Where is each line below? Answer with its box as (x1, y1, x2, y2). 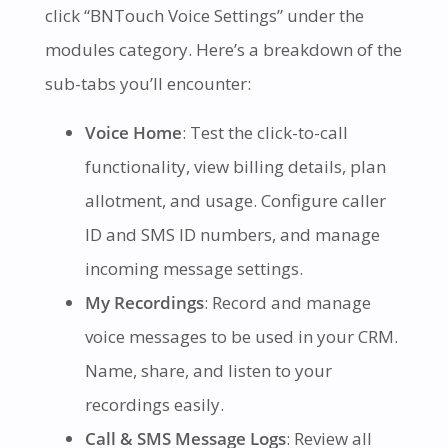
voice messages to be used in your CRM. (84, 325, 398, 349)
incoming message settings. (84, 257, 303, 281)
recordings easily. (84, 393, 224, 417)
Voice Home (84, 121, 182, 145)
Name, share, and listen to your (84, 359, 332, 383)
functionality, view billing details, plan (84, 155, 386, 179)
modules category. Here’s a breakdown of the (44, 38, 402, 62)
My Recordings (84, 291, 204, 315)
